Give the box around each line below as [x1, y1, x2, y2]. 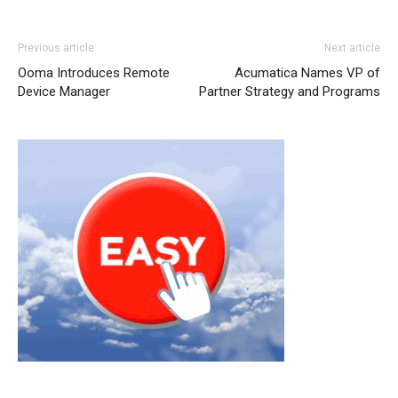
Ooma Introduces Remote [18, 64, 170, 81]
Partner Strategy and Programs [199, 83, 380, 99]
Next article [324, 41, 380, 54]
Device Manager [18, 83, 110, 99]
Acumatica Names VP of [235, 64, 380, 81]
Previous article [18, 41, 94, 54]
